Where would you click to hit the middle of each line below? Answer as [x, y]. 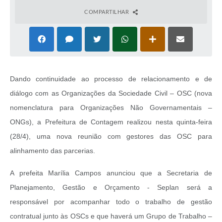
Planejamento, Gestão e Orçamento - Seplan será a [111, 188]
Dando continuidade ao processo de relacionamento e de [111, 79]
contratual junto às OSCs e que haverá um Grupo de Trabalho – [111, 216]
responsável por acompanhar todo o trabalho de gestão [111, 202]
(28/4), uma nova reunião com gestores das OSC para [111, 137]
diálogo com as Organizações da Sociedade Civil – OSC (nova [111, 93]
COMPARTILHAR [107, 12]
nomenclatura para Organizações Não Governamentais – [111, 108]
